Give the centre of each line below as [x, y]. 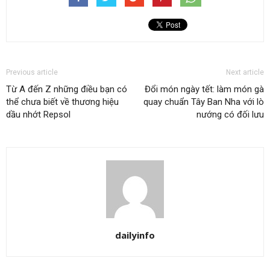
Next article [245, 73]
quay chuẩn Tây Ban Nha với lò [204, 102]
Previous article [32, 73]
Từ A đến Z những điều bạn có [67, 89]
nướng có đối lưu [230, 115]
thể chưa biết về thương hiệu [62, 102]
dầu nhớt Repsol [38, 115]
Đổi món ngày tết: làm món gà [204, 89]
